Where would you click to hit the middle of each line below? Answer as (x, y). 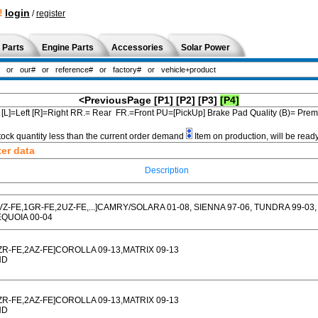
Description (167, 170)
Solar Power (205, 48)
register (51, 13)
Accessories (137, 48)
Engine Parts (68, 48)
